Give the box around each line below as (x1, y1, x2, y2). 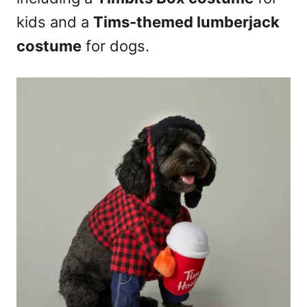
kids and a (16, 12, 93, 31)
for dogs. (82, 36, 149, 55)
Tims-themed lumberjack (93, 12, 280, 31)
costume (16, 36, 82, 55)
